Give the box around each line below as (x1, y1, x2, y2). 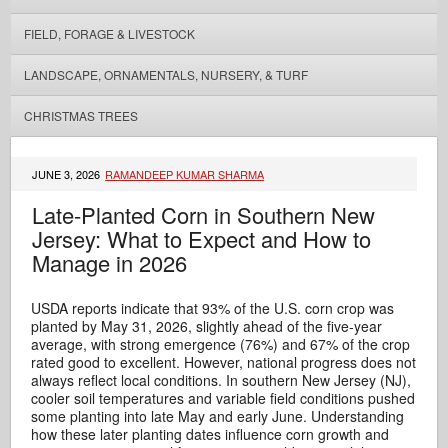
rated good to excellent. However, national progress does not (31, 352, 417, 372)
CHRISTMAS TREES (23, 107, 138, 124)
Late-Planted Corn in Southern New (32, 199, 376, 230)
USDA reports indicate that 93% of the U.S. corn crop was (31, 298, 395, 318)
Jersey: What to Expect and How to (32, 223, 372, 254)
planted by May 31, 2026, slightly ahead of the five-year (31, 316, 383, 336)
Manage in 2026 (32, 247, 188, 278)
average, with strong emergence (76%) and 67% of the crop (31, 334, 411, 354)
